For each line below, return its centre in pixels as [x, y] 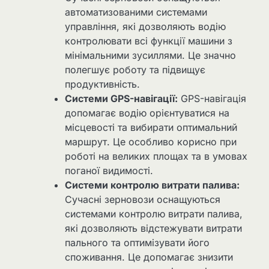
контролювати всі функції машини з [149, 41]
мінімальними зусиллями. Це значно [150, 55]
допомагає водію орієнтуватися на [147, 113]
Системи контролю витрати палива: [152, 185]
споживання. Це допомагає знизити [149, 257]
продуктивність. [102, 84]
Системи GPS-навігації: [121, 98]
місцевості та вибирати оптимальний [151, 127]
